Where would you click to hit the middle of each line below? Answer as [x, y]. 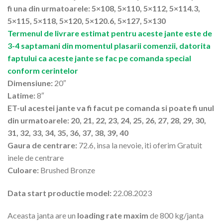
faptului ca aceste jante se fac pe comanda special [99, 58]
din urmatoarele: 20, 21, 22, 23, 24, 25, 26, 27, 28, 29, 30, [107, 120]
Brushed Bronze [67, 170]
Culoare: [23, 170]
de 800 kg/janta [177, 216]
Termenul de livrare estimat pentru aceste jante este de [110, 33]
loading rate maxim [113, 216]
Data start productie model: [59, 193]
